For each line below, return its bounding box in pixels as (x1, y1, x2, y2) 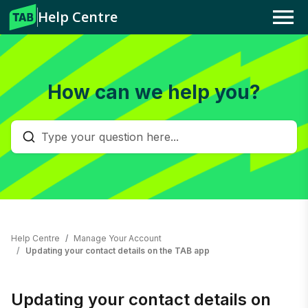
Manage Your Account (74, 233, 162, 243)
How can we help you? (47, 80, 261, 104)
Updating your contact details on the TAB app (25, 245, 210, 256)
